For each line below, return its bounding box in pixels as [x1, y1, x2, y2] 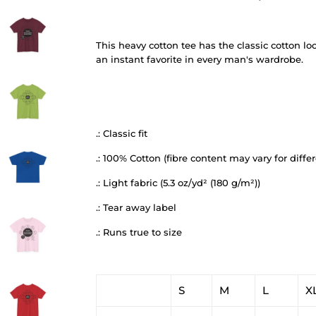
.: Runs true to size [96, 226, 182, 238]
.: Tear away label [96, 201, 176, 213]
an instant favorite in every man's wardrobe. [96, 53, 303, 65]
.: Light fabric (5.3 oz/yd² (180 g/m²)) [96, 176, 260, 188]
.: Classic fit [96, 127, 147, 139]
